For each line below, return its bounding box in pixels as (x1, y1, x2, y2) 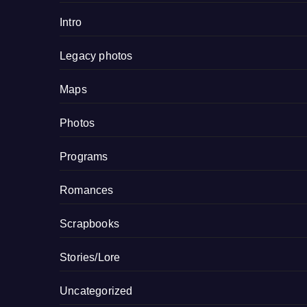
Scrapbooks (60, 218, 119, 230)
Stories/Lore (60, 251, 121, 264)
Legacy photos (60, 50, 133, 62)
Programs (60, 151, 108, 163)
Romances (60, 184, 114, 197)
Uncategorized (60, 285, 133, 297)
